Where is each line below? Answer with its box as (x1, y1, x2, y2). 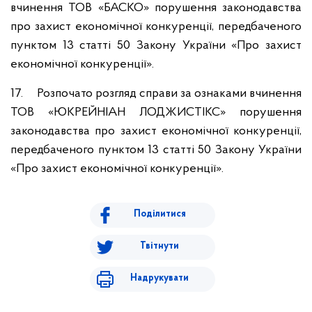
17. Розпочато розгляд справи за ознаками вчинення (10, 87, 302, 100)
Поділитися (133, 209, 186, 219)
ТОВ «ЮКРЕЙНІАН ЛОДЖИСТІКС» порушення (10, 106, 302, 119)
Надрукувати (130, 273, 189, 283)
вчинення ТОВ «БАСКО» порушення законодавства (10, 1, 302, 15)
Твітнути (140, 241, 179, 251)
